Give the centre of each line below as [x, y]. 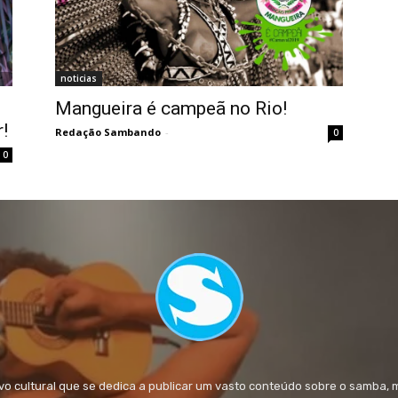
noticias [79, 79]
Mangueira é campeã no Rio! [171, 109]
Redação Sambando [108, 132]
